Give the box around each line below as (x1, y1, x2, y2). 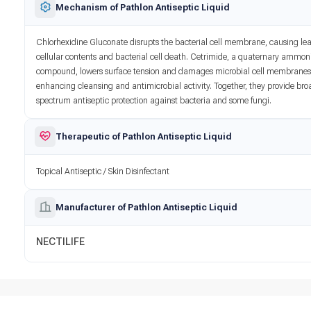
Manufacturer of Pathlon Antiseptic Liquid (56, 201, 238, 212)
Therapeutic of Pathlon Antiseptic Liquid (56, 131, 233, 142)
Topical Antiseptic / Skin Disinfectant (36, 166, 170, 176)
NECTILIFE (36, 235, 85, 248)
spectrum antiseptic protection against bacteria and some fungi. (36, 95, 272, 106)
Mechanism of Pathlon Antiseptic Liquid (56, 1, 230, 12)
